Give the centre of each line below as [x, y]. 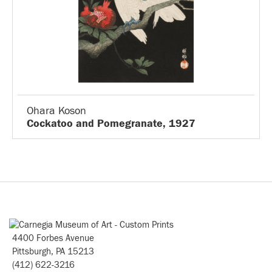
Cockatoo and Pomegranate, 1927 [111, 124]
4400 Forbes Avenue [53, 238]
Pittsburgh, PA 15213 [53, 252]
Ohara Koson [56, 111]
